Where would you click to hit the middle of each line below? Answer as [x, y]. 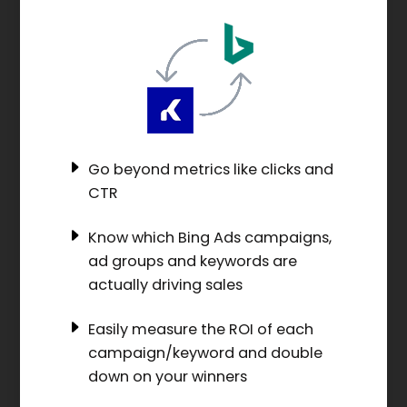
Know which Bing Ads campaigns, [209, 237]
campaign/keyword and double [205, 352]
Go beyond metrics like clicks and [210, 170]
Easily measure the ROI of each [200, 329]
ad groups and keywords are [192, 261]
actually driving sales [165, 284]
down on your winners [167, 376]
